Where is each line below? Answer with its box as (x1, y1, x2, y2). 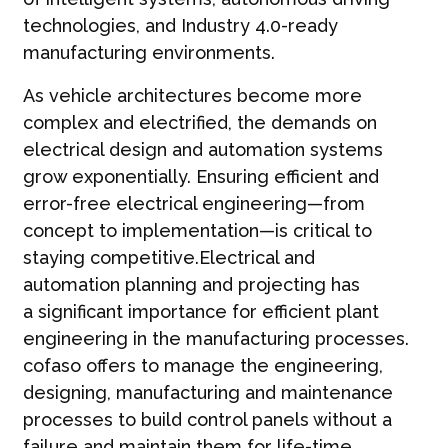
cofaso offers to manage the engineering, (22, 355, 383, 377)
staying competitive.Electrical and (22, 247, 315, 269)
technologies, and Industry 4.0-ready (22, 15, 338, 37)
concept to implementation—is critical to (22, 220, 372, 242)
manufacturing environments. (22, 42, 280, 64)
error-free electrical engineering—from (22, 193, 365, 215)
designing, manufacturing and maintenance (22, 382, 393, 404)
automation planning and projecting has (22, 274, 360, 296)
